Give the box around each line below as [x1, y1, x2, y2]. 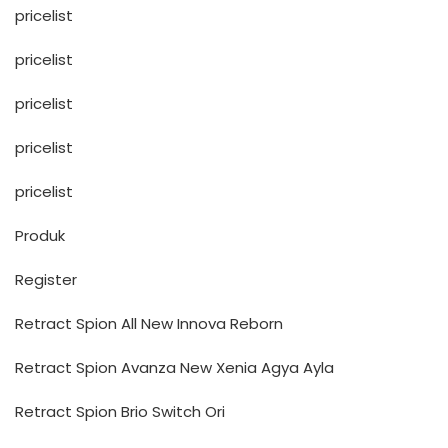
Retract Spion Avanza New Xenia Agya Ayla [15, 357, 334, 378]
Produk [15, 225, 65, 246]
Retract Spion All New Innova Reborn [15, 313, 283, 334]
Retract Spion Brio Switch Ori [15, 401, 225, 422]
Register [15, 269, 77, 290]
